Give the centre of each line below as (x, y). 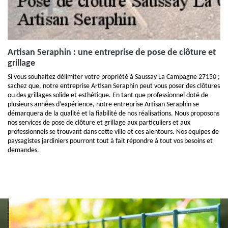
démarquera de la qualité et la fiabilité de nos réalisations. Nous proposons (113, 114)
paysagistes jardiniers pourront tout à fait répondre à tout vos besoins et (110, 141)
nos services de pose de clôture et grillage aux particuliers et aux (99, 123)
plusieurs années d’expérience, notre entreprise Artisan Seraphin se (103, 105)
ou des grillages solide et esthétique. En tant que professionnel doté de (108, 95)
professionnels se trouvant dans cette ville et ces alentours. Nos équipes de (113, 132)
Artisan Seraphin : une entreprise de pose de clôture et (112, 53)
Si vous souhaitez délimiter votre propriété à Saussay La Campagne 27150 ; (114, 77)
